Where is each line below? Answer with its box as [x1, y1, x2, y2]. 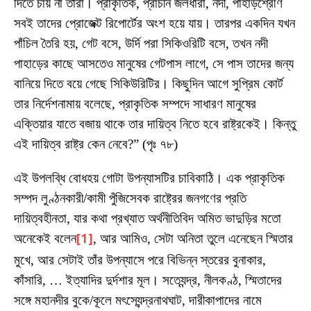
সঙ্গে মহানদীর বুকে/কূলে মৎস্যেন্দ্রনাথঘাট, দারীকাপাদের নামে [14, 292, 262, 308]
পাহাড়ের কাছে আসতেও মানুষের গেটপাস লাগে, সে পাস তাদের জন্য [14, 56, 294, 71]
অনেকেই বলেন [14, 230, 76, 246]
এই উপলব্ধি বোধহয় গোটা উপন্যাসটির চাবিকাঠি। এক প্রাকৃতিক [14, 170, 285, 185]
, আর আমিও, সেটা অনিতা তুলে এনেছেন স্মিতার [93, 230, 293, 246]
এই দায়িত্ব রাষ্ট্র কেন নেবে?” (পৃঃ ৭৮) [14, 136, 178, 151]
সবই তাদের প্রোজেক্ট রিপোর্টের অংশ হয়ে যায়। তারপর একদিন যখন [14, 15, 295, 31]
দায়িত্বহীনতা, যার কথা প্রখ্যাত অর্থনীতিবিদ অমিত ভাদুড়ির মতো [14, 210, 281, 226]
